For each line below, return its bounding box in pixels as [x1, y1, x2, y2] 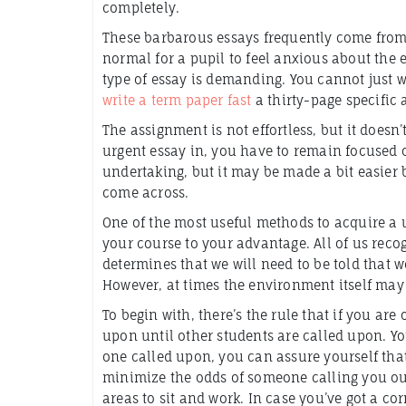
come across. [102, 185, 189, 200]
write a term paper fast [102, 92, 252, 108]
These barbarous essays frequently [102, 30, 333, 45]
